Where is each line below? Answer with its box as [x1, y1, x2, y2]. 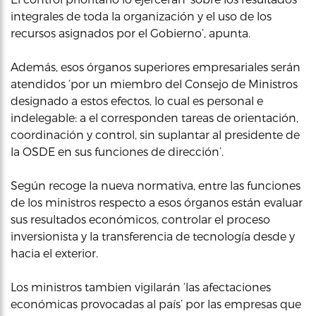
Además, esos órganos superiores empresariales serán [11, 60, 300, 73]
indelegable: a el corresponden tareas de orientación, [11, 111, 298, 124]
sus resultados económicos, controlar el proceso [11, 212, 270, 226]
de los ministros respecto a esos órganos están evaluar [11, 195, 303, 209]
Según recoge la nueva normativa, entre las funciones [11, 178, 300, 192]
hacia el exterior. [11, 246, 98, 260]
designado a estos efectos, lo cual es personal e [11, 94, 263, 107]
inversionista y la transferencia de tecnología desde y [11, 229, 295, 243]
